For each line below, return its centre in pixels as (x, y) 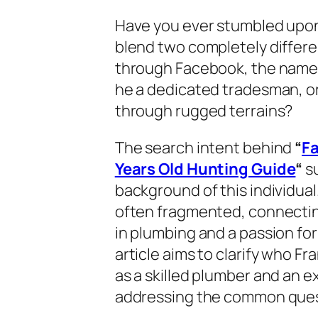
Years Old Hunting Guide (205, 169)
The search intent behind (205, 147)
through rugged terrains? (204, 110)
